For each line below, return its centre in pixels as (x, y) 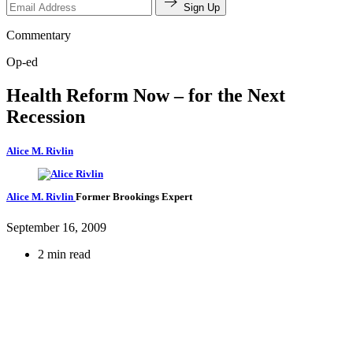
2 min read (64, 255)
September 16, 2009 (56, 228)
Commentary (39, 35)
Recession (46, 116)
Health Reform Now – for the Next (146, 95)
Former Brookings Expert (134, 197)
